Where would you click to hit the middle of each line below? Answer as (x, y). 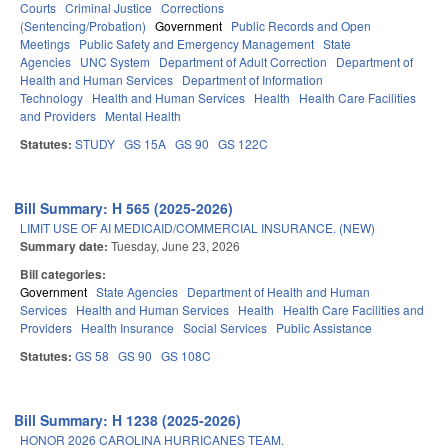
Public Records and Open (301, 26)
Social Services (225, 328)
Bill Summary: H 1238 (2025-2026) (128, 420)
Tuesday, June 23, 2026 (175, 246)
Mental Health (143, 116)
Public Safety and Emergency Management (196, 44)
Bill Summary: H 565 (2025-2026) (124, 208)
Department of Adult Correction (243, 62)
